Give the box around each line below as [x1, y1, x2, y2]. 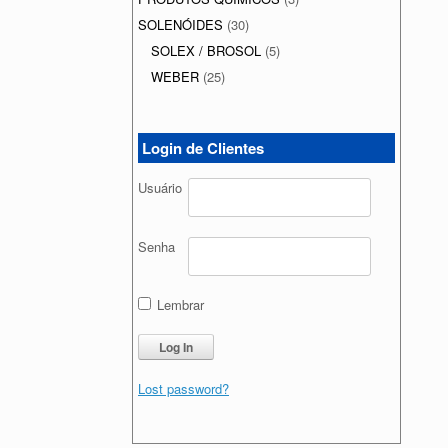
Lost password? [138, 379, 229, 398]
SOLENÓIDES [138, 15, 223, 34]
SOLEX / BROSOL [151, 41, 261, 60]
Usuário [138, 178, 182, 197]
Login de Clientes [142, 137, 264, 159]
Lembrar [153, 295, 204, 314]
